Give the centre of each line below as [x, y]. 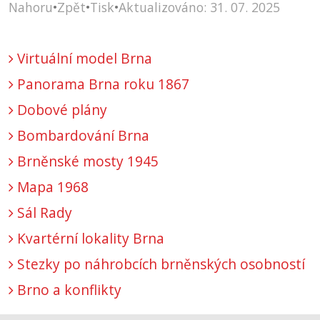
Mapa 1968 [51, 187]
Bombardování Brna [81, 136]
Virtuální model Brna [83, 59]
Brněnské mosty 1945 [86, 161]
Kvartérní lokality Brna [89, 239]
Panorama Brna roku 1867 [101, 84]
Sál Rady [43, 213]
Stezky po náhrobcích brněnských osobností [159, 264]
